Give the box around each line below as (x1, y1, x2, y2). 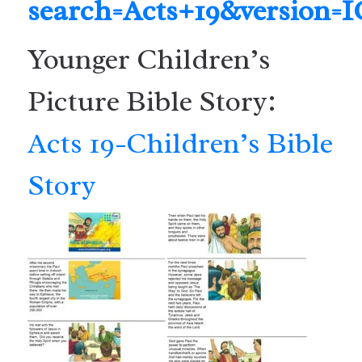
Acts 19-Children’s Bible (27, 124, 333, 162)
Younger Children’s (27, 40, 271, 78)
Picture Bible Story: (27, 82, 276, 120)
